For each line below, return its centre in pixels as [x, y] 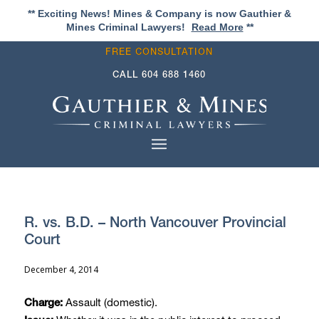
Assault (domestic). [111, 302]
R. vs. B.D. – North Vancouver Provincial [155, 222]
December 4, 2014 [61, 270]
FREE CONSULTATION [159, 52]
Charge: [45, 302]
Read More [217, 27]
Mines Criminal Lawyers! [127, 27]
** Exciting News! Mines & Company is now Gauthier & [159, 14]
